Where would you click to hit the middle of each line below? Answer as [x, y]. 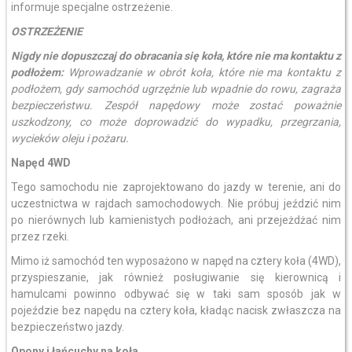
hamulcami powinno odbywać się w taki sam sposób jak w [176, 294]
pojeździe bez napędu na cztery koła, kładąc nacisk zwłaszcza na [176, 310]
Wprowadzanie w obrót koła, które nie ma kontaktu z [205, 72]
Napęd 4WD [40, 163]
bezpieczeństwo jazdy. [67, 327]
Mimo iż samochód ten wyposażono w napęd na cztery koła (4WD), [176, 261]
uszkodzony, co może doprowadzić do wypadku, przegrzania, [176, 122]
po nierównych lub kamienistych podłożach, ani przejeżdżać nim [176, 220]
